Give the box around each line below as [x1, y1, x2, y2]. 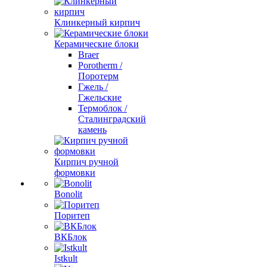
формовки [54, 167, 95, 178]
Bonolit [54, 189, 82, 199]
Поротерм [78, 71, 119, 81]
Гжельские [78, 92, 122, 103]
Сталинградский [78, 114, 146, 124]
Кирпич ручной [54, 157, 119, 167]
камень [78, 125, 107, 135]
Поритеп [54, 210, 90, 221]
